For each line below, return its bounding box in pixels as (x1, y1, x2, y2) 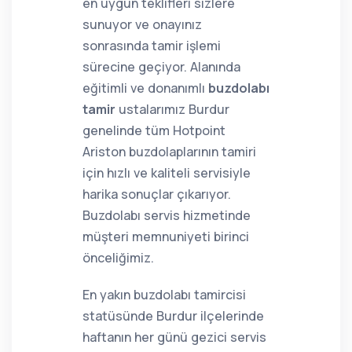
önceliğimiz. (82, 249, 154, 266)
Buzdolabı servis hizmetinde (82, 207, 251, 224)
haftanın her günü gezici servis (82, 328, 266, 346)
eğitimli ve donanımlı (82, 79, 208, 97)
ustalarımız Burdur (115, 101, 229, 118)
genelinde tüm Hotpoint (82, 122, 225, 139)
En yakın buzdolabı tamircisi (82, 286, 246, 303)
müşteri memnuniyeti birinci (82, 228, 249, 245)
